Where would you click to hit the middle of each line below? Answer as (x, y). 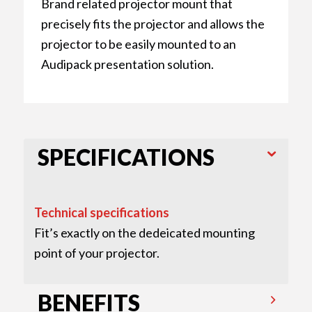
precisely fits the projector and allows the (153, 24)
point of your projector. (96, 252)
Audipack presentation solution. (127, 64)
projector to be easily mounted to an (138, 44)
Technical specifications (101, 212)
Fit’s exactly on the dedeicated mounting (144, 232)
